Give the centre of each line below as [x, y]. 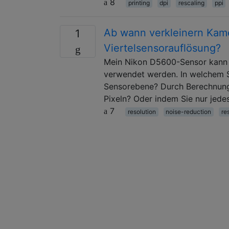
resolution [142, 111]
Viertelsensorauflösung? [162, 48]
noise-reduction [189, 111]
